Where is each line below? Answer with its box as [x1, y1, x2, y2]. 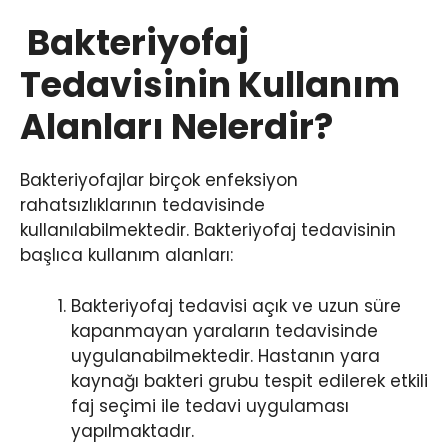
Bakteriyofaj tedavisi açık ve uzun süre [71, 293, 401, 318]
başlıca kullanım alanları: [20, 243, 233, 268]
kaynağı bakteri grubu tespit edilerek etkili [71, 368, 428, 393]
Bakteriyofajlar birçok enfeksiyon [20, 168, 298, 193]
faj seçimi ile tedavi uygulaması [71, 393, 349, 418]
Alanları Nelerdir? [20, 102, 333, 152]
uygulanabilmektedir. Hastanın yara [71, 343, 380, 368]
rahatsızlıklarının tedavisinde [20, 193, 265, 218]
